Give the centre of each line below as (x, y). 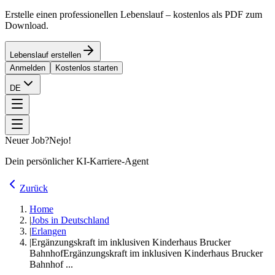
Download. (27, 25)
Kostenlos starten (87, 68)
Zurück (34, 188)
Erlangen (49, 231)
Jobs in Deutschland (70, 220)
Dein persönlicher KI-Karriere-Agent (77, 161)
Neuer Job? (27, 140)
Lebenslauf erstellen (45, 55)
